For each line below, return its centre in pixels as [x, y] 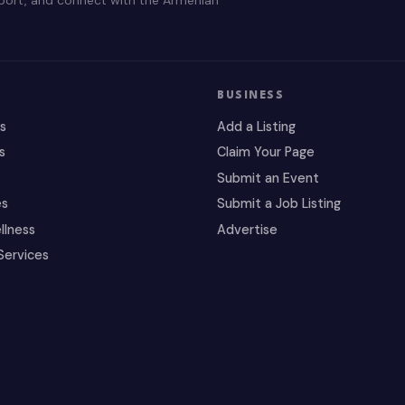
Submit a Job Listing [279, 204]
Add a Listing [256, 127]
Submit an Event [268, 178]
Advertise [247, 229]
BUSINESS [250, 95]
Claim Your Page [266, 152]
